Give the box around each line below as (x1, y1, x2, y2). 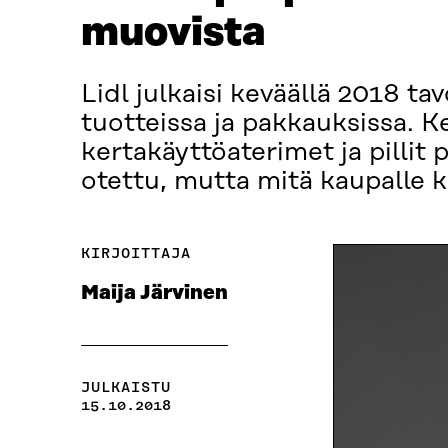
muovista (80, 11, 266, 56)
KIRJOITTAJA (80, 244, 191, 263)
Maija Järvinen (80, 282, 228, 305)
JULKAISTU (80, 378, 171, 397)
